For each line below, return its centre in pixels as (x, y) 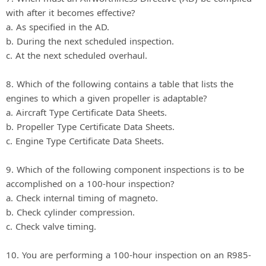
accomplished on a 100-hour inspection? (90, 183)
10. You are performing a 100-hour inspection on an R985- (129, 254)
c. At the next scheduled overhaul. (77, 55)
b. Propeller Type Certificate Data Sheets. (90, 126)
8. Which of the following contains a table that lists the (120, 83)
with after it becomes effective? (71, 12)
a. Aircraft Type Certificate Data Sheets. (86, 112)
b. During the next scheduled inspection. (90, 41)
